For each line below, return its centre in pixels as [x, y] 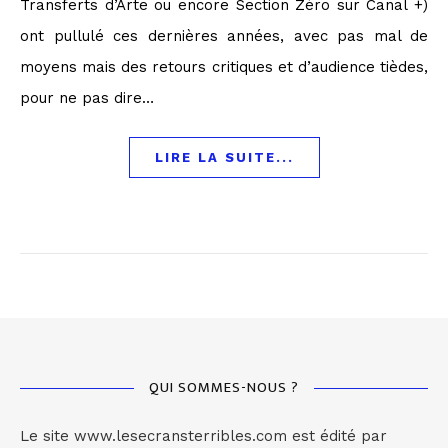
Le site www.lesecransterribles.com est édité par [203, 436]
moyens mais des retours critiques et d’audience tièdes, [224, 67]
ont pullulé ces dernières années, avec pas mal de [224, 36]
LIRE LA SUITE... [224, 157]
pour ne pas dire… [87, 98]
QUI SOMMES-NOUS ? [224, 387]
